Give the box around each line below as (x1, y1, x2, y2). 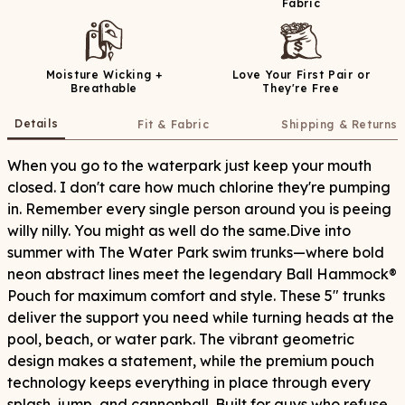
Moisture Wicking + (45, 68, 163, 82)
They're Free (262, 81, 340, 96)
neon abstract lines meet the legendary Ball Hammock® (7, 265, 397, 284)
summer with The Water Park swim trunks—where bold (7, 243, 384, 262)
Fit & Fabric (137, 118, 210, 132)
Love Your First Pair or (231, 68, 371, 82)
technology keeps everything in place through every (7, 373, 371, 392)
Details (14, 117, 59, 131)
